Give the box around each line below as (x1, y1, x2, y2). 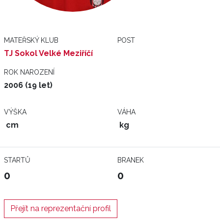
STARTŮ (4, 156, 30, 164)
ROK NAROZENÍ (4, 68, 55, 76)
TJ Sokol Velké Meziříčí (4, 49, 93, 58)
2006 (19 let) (4, 81, 53, 90)
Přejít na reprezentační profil (10, 204, 111, 213)
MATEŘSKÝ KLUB (4, 36, 58, 44)
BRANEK (117, 156, 144, 164)
